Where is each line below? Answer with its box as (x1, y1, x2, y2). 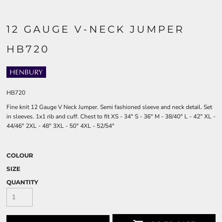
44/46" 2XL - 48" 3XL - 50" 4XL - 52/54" (6, 122, 114, 130)
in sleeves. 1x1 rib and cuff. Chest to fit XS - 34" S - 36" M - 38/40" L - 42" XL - (6, 112, 216, 120)
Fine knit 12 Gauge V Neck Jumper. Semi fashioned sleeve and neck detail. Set (6, 103, 212, 111)
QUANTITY (6, 178, 38, 186)
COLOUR (6, 152, 33, 159)
